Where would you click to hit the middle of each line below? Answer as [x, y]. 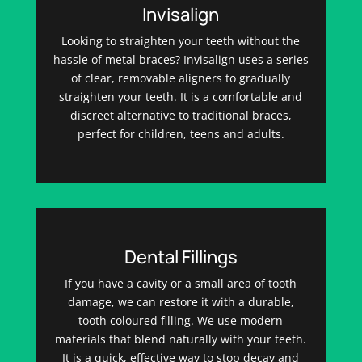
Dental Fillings [181, 257]
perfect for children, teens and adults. [181, 133]
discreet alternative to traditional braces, [181, 115]
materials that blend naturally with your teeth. [181, 339]
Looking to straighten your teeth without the [181, 40]
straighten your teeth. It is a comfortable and [181, 96]
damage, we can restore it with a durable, [181, 301]
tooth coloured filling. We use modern [181, 320]
